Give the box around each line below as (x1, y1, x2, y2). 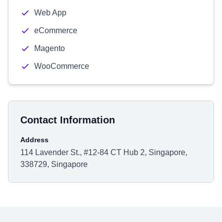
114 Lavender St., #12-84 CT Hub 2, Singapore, (20, 148, 187, 157)
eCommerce (34, 26, 77, 35)
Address (20, 136, 49, 144)
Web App (34, 8, 66, 17)
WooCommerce (34, 62, 89, 70)
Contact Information (20, 114, 115, 125)
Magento (34, 44, 65, 53)
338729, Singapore (20, 160, 88, 168)
